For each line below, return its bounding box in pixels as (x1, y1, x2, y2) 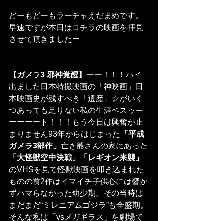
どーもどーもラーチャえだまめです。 (9, 11, 143, 20)
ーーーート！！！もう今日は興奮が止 (9, 118, 143, 127)
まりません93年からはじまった (9, 130, 120, 139)
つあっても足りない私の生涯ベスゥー (9, 106, 143, 115)
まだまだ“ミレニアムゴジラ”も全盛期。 (9, 201, 148, 210)
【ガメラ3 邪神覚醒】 (9, 71, 86, 79)
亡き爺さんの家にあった (61, 142, 147, 150)
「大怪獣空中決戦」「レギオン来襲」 (9, 153, 143, 162)
